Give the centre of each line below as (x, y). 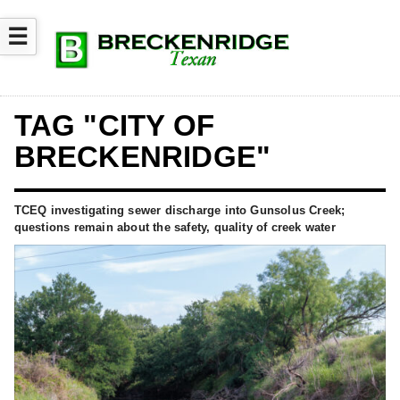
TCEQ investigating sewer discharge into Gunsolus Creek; (179, 210)
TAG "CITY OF (114, 125)
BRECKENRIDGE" (142, 156)
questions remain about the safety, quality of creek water (175, 227)
